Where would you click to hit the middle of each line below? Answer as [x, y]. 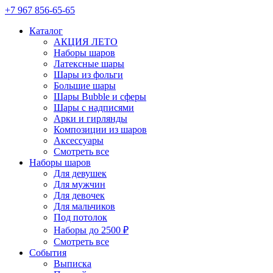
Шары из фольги [88, 75]
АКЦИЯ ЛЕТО [86, 42]
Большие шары [85, 86]
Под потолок [80, 217]
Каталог [46, 31]
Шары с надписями [94, 108]
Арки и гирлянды [90, 119]
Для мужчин [80, 184]
